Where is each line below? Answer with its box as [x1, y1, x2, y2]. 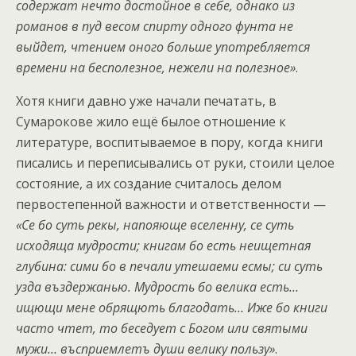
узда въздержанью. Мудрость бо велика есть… [16, 278, 299, 296]
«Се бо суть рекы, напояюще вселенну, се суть [16, 216, 294, 234]
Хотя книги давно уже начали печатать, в [16, 92, 277, 110]
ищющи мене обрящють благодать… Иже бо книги [16, 299, 327, 317]
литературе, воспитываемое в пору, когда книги [16, 133, 323, 152]
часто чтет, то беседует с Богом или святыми [16, 319, 308, 338]
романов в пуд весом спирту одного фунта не [16, 17, 293, 36]
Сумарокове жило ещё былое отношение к [16, 113, 286, 131]
